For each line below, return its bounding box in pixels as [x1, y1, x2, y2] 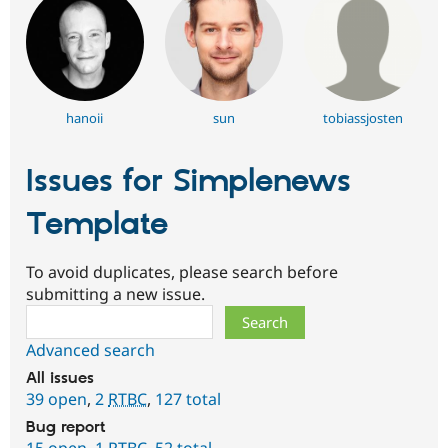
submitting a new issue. [26, 282, 205, 305]
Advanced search [26, 338, 155, 361]
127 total [155, 387, 221, 410]
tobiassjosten [323, 108, 404, 127]
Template [26, 204, 168, 245]
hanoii [66, 108, 104, 127]
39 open [26, 387, 87, 410]
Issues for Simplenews [26, 161, 351, 202]
